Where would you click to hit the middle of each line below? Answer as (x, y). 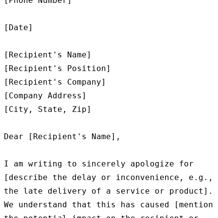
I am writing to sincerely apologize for (99, 164)
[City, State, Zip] (48, 109)
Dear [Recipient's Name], (62, 137)
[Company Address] (45, 96)
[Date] (18, 28)
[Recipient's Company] (55, 82)
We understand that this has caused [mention (109, 205)
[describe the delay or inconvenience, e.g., (109, 178)
